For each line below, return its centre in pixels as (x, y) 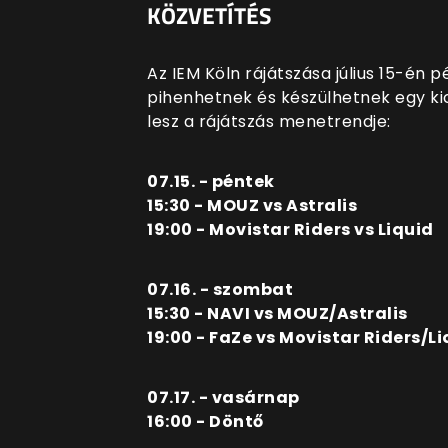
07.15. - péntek (211, 181)
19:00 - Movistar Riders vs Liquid (290, 229)
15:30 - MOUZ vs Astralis (252, 205)
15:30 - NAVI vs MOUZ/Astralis (277, 313)
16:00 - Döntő (205, 421)
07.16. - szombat (220, 289)
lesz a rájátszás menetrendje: (269, 121)
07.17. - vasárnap (223, 397)
